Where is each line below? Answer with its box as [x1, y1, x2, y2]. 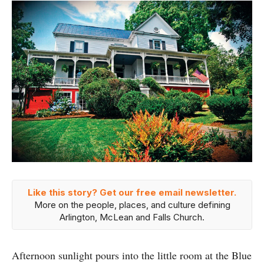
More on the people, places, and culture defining [34, 199, 230, 210]
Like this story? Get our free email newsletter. [28, 186, 236, 198]
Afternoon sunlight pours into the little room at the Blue [12, 247, 252, 262]
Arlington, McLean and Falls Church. [60, 211, 204, 223]
